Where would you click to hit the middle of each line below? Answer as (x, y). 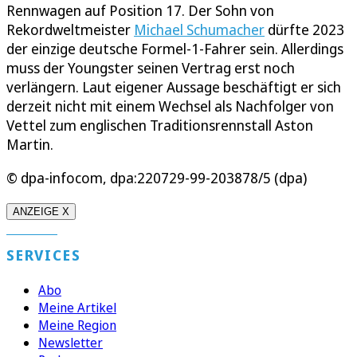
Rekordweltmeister (70, 30)
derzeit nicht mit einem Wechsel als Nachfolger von (170, 106)
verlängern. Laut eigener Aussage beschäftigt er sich (174, 87)
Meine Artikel (77, 308)
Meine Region (77, 326)
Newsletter (71, 343)
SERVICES (44, 255)
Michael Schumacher (199, 30)
